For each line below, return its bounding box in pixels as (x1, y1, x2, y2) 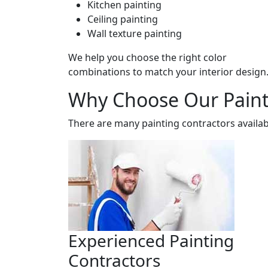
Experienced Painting (68, 229, 234, 252)
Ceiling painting (87, 12, 158, 26)
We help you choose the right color (68, 50, 227, 64)
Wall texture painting (87, 26, 182, 40)
